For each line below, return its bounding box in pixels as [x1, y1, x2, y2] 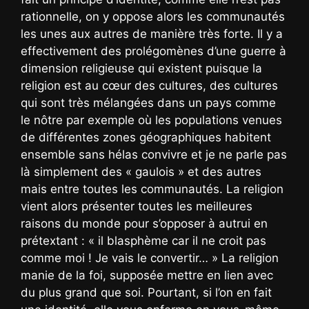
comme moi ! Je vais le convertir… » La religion [21, 250, 279, 265]
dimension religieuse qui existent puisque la [21, 61, 262, 75]
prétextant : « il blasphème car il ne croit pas [21, 233, 266, 248]
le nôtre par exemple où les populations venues [21, 112, 282, 127]
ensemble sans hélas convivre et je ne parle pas [21, 147, 287, 161]
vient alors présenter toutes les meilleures [21, 199, 252, 213]
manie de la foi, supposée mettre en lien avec [21, 268, 273, 282]
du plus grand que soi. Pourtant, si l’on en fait [21, 285, 272, 299]
